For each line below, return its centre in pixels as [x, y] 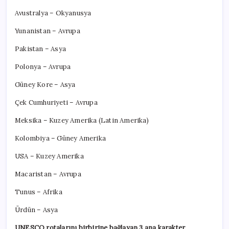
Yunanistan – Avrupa [48, 31]
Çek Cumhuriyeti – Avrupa [56, 103]
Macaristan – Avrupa [48, 174]
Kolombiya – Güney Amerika [60, 139]
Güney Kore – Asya [45, 85]
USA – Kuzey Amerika [49, 156]
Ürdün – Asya [37, 210]
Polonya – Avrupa [43, 67]
